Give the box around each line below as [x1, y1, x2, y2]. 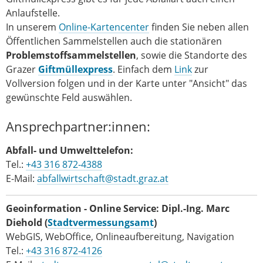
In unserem [6, 21, 59, 34]
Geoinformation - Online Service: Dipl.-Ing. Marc [6, 202, 230, 215]
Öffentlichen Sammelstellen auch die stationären [6, 35, 222, 48]
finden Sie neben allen [149, 21, 249, 34]
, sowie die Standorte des [136, 49, 247, 62]
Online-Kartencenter [59, 21, 149, 34]
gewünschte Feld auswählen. [6, 91, 132, 104]
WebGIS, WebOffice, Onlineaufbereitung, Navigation [6, 230, 234, 244]
